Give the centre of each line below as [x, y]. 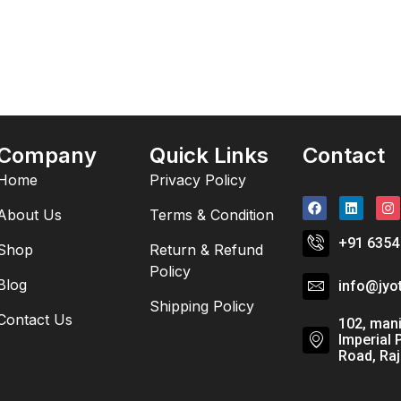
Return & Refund [206, 250]
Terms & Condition [212, 215]
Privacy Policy [198, 180]
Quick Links [209, 155]
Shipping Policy [202, 306]
